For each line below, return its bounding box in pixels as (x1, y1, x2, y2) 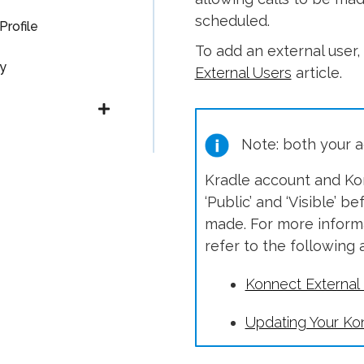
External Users (194, 64, 292, 81)
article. (291, 64, 342, 81)
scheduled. (194, 12, 270, 29)
